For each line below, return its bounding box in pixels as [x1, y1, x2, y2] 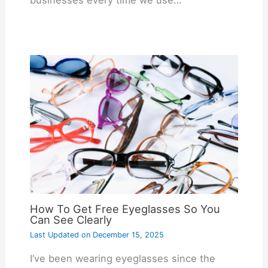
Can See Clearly [29, 213, 112, 227]
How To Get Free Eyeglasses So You [29, 202, 220, 216]
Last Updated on [29, 230, 90, 239]
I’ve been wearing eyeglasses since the [29, 252, 215, 265]
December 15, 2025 [90, 230, 164, 239]
